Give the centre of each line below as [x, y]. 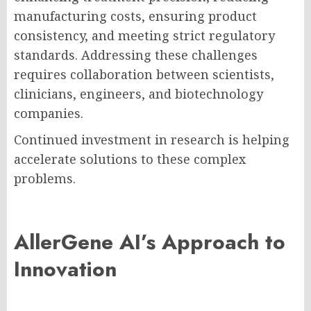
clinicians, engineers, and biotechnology [138, 94]
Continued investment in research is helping [152, 140]
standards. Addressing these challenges [136, 55]
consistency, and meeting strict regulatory [144, 36]
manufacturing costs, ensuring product [135, 16]
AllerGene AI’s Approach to [150, 242]
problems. [45, 179]
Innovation [65, 269]
